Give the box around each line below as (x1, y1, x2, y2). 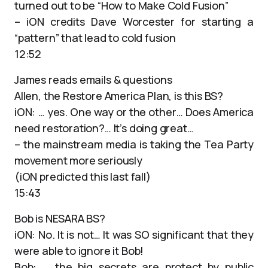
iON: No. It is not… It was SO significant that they (14, 227, 254, 242)
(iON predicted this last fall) (14, 169, 151, 184)
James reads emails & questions (14, 72, 172, 87)
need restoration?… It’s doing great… (14, 121, 194, 135)
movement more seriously (14, 153, 142, 167)
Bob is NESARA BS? (14, 211, 105, 226)
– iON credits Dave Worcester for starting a (14, 14, 254, 29)
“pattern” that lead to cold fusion (14, 31, 176, 45)
